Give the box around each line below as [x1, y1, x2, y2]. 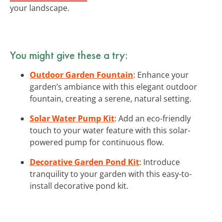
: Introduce [139, 156, 180, 167]
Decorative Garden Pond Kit [30, 156, 139, 167]
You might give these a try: [10, 47, 128, 62]
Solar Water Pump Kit [30, 112, 114, 124]
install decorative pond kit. [30, 180, 128, 191]
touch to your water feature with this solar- [30, 124, 190, 136]
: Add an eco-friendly [114, 112, 191, 124]
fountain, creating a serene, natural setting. [30, 93, 191, 104]
